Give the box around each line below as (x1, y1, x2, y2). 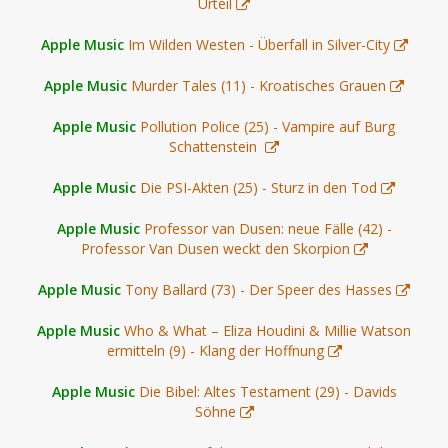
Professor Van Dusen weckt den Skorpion (80, 238, 350, 258)
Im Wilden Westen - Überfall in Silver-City (127, 34, 390, 54)
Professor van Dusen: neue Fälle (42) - (143, 218, 392, 238)
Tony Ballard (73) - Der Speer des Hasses (125, 279, 392, 299)
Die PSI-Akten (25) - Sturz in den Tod (140, 177, 377, 197)
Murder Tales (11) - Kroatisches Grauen (131, 75, 386, 95)
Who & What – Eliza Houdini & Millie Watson (124, 320, 411, 340)
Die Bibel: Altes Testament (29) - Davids (138, 381, 397, 401)
